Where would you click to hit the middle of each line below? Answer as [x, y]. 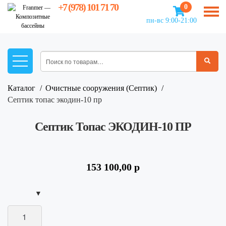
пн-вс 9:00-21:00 [171, 20]
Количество [27, 209]
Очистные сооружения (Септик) [101, 88]
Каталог [21, 88]
